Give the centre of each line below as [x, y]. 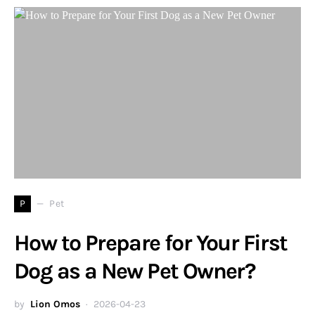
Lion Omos [55, 304]
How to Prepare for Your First [151, 243]
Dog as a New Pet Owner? [135, 271]
